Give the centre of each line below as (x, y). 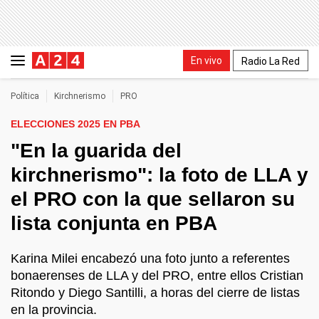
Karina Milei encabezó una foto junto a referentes (150, 258)
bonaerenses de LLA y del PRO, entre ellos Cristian (157, 276)
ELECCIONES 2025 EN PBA (75, 124)
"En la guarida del (96, 151)
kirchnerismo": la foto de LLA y (159, 175)
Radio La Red (271, 61)
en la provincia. (54, 310)
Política (25, 96)
